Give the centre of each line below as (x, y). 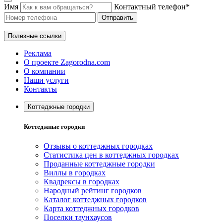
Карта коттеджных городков (91, 209)
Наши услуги (46, 80)
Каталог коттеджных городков (95, 200)
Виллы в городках (75, 173)
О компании (45, 71)
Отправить (117, 17)
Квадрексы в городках (82, 182)
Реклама (38, 53)
